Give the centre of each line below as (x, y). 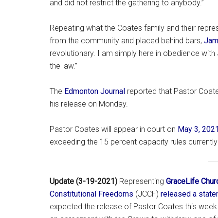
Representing (142, 181)
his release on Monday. (89, 104)
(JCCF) (147, 194)
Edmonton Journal (95, 91)
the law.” (64, 66)
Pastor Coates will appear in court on (114, 129)
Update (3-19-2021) (83, 181)
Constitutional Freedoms (91, 194)
